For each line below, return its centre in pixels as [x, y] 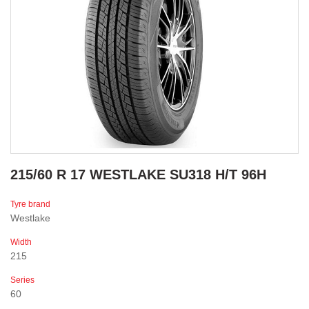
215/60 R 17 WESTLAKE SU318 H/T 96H [138, 175]
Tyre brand [30, 205]
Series [22, 280]
